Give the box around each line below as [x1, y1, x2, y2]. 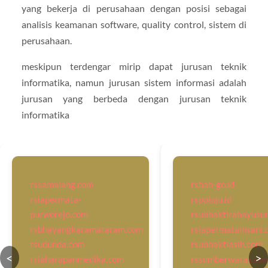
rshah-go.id [190, 179, 234, 190]
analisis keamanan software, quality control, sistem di [21, 19, 247, 31]
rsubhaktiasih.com [190, 239, 263, 250]
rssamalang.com [30, 179, 93, 190]
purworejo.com [30, 209, 88, 220]
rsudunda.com [30, 239, 84, 250]
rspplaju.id [190, 194, 232, 205]
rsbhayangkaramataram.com [30, 224, 143, 235]
